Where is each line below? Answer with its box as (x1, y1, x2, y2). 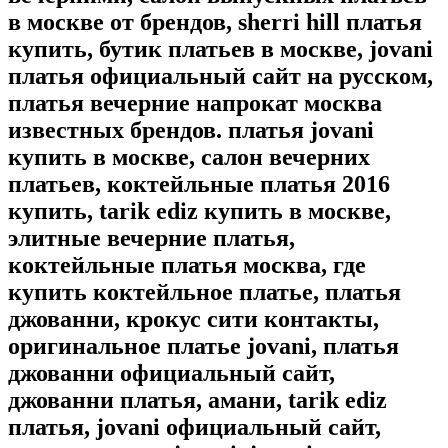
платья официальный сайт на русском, (8, 63, 433, 90)
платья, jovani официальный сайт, (8, 414, 381, 441)
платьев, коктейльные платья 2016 (8, 171, 390, 198)
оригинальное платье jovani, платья (8, 333, 399, 360)
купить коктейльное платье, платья (8, 279, 401, 306)
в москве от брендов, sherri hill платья (8, 9, 422, 36)
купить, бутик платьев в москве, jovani (8, 36, 433, 63)
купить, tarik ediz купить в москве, (8, 198, 391, 225)
